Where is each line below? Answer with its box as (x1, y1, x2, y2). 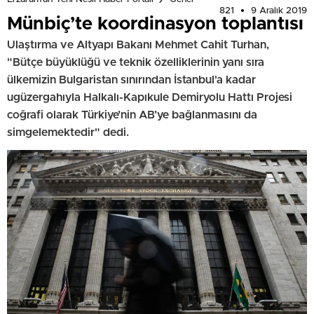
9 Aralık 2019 (251, 6, 307, 15)
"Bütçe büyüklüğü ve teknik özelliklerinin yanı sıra (7, 56, 264, 68)
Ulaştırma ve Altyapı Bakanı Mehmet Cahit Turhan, (7, 39, 269, 50)
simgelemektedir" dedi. (7, 126, 129, 138)
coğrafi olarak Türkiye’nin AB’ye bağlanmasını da (7, 109, 257, 121)
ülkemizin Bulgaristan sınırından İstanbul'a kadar (7, 74, 256, 86)
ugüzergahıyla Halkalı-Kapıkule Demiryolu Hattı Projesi (7, 91, 292, 103)
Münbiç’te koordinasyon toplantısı (7, 14, 303, 33)
